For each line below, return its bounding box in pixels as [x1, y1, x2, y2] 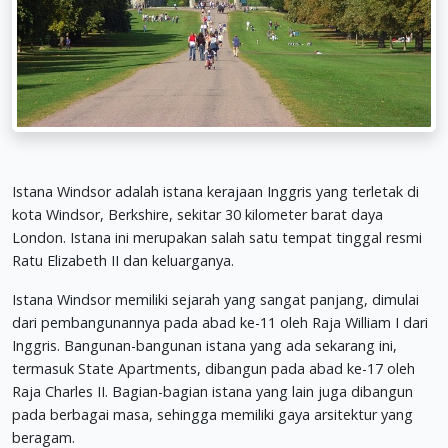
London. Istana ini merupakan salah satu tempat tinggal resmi [12, 227, 422, 247]
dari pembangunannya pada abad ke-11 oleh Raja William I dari [12, 312, 428, 332]
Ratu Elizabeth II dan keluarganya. [12, 250, 234, 270]
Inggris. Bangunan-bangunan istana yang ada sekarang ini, [12, 335, 397, 355]
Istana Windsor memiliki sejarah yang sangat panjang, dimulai [12, 289, 419, 309]
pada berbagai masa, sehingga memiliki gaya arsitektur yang [12, 404, 413, 424]
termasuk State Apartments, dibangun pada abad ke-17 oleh [12, 358, 415, 378]
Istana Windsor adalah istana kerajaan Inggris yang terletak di [12, 181, 419, 201]
